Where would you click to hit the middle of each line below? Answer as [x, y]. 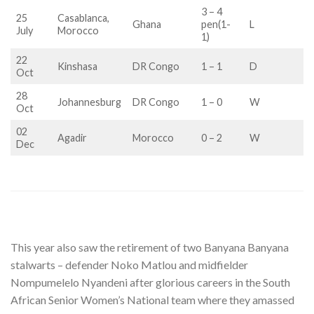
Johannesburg [90, 102]
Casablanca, [84, 18]
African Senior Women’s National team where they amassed [152, 300]
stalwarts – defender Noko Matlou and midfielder [129, 265]
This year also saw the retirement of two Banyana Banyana [150, 247]
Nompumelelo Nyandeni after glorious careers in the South [150, 282]
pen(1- [216, 25]
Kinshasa [78, 67]
